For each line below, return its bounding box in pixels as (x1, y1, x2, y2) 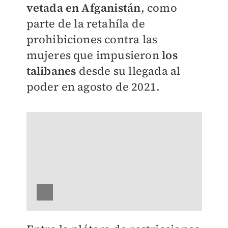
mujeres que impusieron (26, 47, 162, 63)
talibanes (26, 63, 76, 78)
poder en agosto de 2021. (26, 79, 160, 94)
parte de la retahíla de (26, 16, 146, 31)
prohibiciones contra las (26, 32, 158, 47)
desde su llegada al (76, 63, 181, 78)
